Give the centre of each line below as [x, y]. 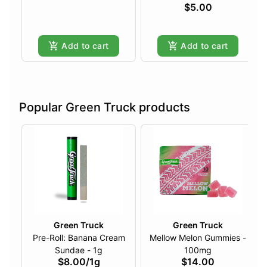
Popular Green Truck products [105, 108]
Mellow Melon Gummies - [198, 238]
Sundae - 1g [95, 250]
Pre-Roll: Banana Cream [79, 238]
